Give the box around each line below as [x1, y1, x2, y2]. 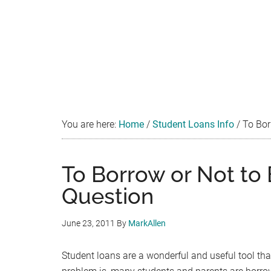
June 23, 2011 [62, 218, 115, 228]
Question [62, 183, 154, 209]
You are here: [62, 119, 119, 130]
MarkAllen [128, 218, 166, 228]
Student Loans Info [152, 119, 234, 130]
